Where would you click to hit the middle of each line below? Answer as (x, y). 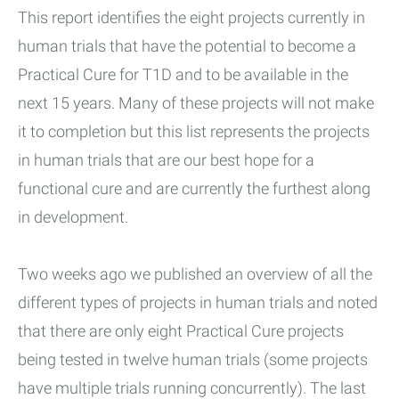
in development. (73, 217)
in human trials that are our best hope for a (166, 160)
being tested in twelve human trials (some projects (193, 360)
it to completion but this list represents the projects (194, 132)
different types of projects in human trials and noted (198, 303)
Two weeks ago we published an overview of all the (195, 274)
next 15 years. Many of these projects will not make (196, 103)
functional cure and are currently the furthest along (194, 189)
